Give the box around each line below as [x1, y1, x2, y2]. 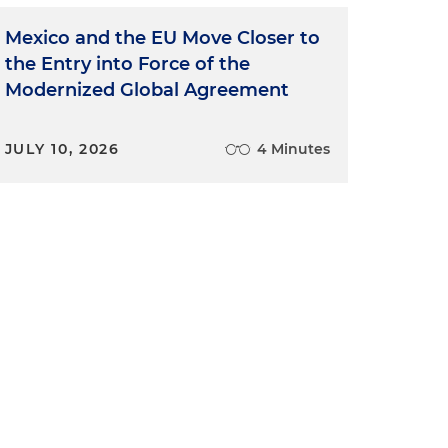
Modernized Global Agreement [4, 78, 289, 101]
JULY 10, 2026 [4, 139, 120, 158]
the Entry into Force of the [4, 52, 250, 75]
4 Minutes [256, 139, 330, 158]
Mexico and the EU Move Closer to [4, 26, 320, 49]
